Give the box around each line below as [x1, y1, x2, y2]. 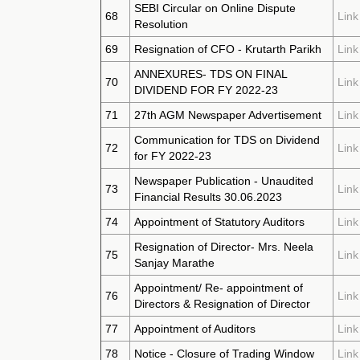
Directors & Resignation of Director [134, 297, 310, 310]
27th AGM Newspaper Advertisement [134, 108, 321, 121]
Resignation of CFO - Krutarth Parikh [134, 43, 321, 55]
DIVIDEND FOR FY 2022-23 [134, 84, 278, 96]
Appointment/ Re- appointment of [134, 281, 303, 294]
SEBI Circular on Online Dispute [134, 2, 296, 14]
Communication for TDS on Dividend [134, 133, 320, 146]
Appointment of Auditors [134, 322, 256, 335]
